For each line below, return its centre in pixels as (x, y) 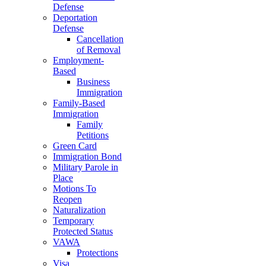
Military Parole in (85, 167)
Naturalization (79, 210)
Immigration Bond (87, 156)
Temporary (73, 221)
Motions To (75, 189)
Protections (97, 253)
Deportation (75, 18)
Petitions (93, 135)
